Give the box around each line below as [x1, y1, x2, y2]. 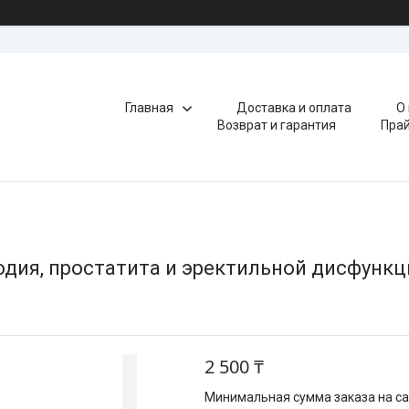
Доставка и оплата [236, 100, 352, 115]
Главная [125, 100, 174, 115]
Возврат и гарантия [216, 118, 336, 132]
